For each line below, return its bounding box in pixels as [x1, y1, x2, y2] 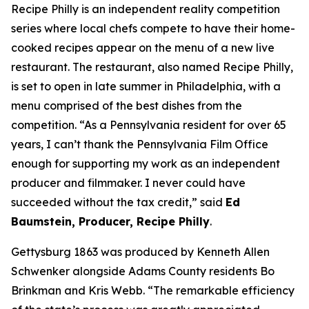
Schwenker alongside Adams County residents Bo [11, 264, 275, 278]
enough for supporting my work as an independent [11, 157, 280, 170]
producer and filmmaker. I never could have [11, 176, 246, 190]
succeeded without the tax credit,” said [11, 195, 226, 209]
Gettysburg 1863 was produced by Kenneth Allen [11, 245, 270, 259]
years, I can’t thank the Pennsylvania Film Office [11, 137, 268, 151]
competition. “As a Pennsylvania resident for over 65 [11, 118, 286, 132]
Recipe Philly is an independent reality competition [11, 2, 280, 16]
